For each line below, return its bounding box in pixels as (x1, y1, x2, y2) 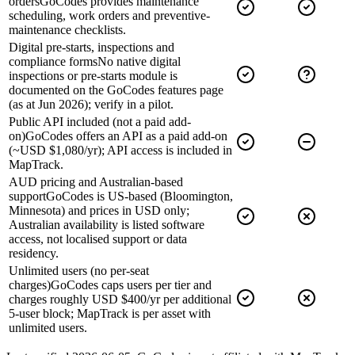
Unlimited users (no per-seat (9, 263, 149, 277)
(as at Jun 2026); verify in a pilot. (9, 97, 174, 111)
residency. (9, 246, 59, 260)
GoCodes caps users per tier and (51, 277, 212, 292)
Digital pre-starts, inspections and (9, 40, 174, 54)
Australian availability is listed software (9, 217, 204, 231)
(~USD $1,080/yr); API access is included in (9, 143, 232, 157)
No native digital (97, 54, 181, 68)
